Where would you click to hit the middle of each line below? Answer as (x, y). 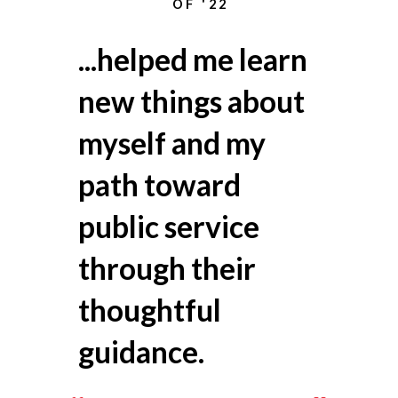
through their (167, 269)
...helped (135, 60)
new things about (191, 102)
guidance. (141, 352)
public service (168, 227)
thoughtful (149, 310)
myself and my (171, 143)
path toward (159, 185)
